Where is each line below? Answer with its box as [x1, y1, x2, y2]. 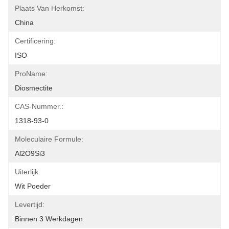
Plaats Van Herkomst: [15, 4, 84, 12]
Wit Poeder [15, 182, 51, 190]
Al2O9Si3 [15, 149, 45, 157]
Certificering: [15, 37, 56, 45]
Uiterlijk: [15, 168, 40, 176]
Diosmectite [15, 84, 53, 92]
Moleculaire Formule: [15, 135, 83, 143]
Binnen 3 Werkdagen [15, 215, 83, 223]
